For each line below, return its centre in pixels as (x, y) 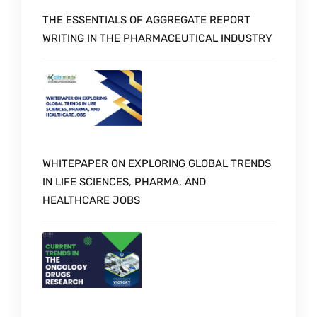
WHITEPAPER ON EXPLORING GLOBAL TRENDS (157, 164)
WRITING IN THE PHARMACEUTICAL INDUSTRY (157, 39)
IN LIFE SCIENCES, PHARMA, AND (124, 182)
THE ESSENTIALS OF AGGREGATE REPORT (146, 20)
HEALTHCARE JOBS (91, 201)
